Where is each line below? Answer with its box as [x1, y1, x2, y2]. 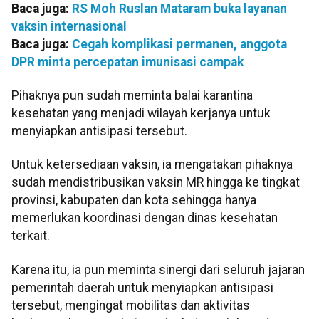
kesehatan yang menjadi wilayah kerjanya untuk [11, 105, 271, 120]
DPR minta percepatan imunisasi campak [11, 54, 244, 69]
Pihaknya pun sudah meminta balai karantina [11, 88, 253, 103]
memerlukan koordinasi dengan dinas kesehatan [11, 211, 278, 226]
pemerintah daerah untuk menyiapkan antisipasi [11, 280, 273, 295]
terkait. [11, 229, 50, 244]
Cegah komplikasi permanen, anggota [72, 36, 287, 51]
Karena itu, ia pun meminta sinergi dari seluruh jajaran [11, 262, 305, 277]
